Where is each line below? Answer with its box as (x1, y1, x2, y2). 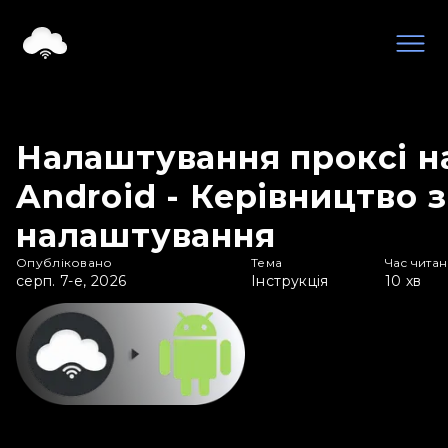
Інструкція (251, 272, 329, 290)
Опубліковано (16, 255, 113, 270)
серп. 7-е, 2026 (16, 272, 127, 290)
